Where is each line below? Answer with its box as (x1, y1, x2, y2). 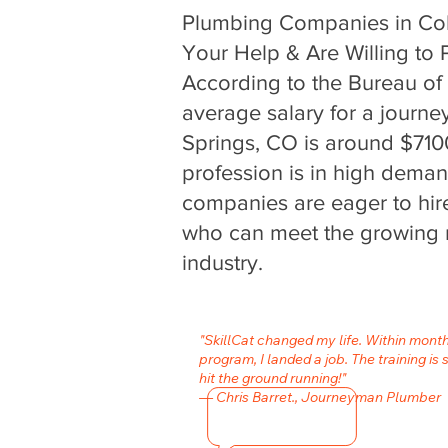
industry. (182, 251, 263, 274)
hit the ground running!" (199, 369, 346, 387)
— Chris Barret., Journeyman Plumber (199, 388, 441, 406)
